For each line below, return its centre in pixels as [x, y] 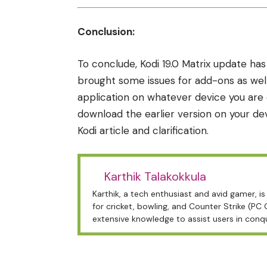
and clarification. [169, 130]
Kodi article [103, 130]
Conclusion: [107, 32]
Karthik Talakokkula [155, 176]
